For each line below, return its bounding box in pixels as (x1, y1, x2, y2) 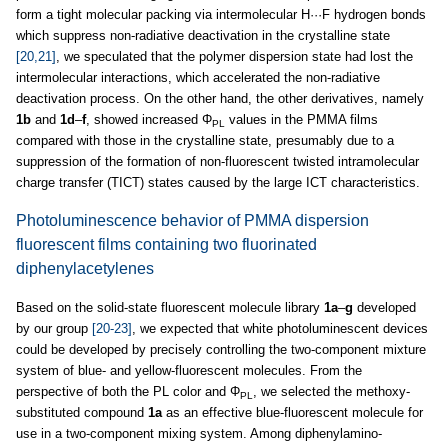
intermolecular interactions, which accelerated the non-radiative (16, 70, 380, 86)
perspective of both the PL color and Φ (16, 384, 240, 400)
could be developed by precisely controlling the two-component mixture (16, 342, 426, 358)
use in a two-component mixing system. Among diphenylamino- (16, 426, 382, 442)
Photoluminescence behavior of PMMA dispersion (16, 212, 369, 230)
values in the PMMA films (225, 112, 378, 128)
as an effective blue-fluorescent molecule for (162, 405, 423, 421)
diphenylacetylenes (16, 260, 154, 278)
